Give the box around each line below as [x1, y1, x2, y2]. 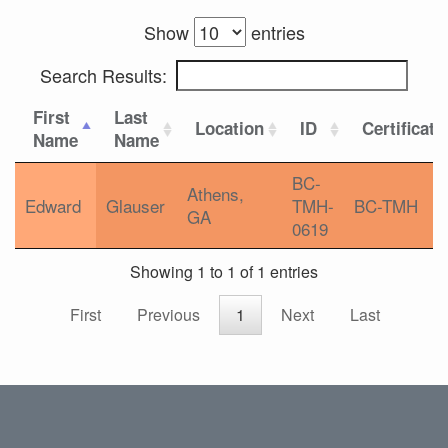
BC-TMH [354, 193, 418, 218]
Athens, [187, 181, 244, 206]
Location [195, 116, 264, 140]
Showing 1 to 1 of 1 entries [130, 260, 318, 284]
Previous [137, 303, 200, 327]
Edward [25, 193, 81, 218]
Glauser [106, 193, 165, 218]
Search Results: [40, 62, 167, 88]
